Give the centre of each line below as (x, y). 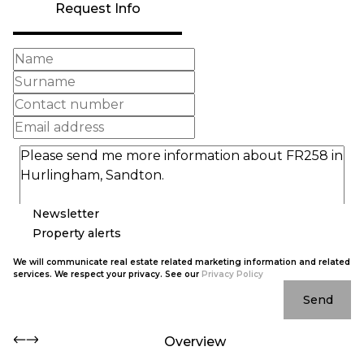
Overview (195, 342)
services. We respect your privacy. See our (107, 274)
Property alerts (77, 233)
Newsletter (66, 213)
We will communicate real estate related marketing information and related (182, 262)
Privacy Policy (232, 274)
